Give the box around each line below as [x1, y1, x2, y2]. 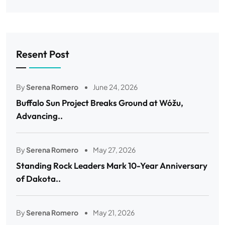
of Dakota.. [16, 173, 61, 184]
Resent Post [16, 48, 69, 61]
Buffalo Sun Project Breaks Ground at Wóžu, [16, 97, 183, 108]
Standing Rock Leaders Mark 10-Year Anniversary [16, 160, 207, 171]
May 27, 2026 [92, 145, 136, 155]
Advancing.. [16, 110, 63, 122]
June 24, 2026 [92, 82, 138, 92]
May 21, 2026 [92, 208, 135, 217]
